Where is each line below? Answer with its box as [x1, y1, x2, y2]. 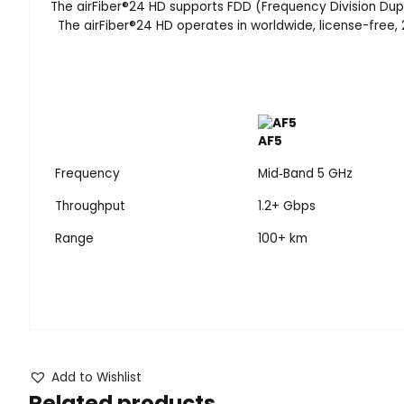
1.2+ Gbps [258, 197, 316, 215]
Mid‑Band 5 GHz [258, 164, 353, 182]
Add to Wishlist [51, 368, 142, 386]
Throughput [55, 197, 125, 215]
